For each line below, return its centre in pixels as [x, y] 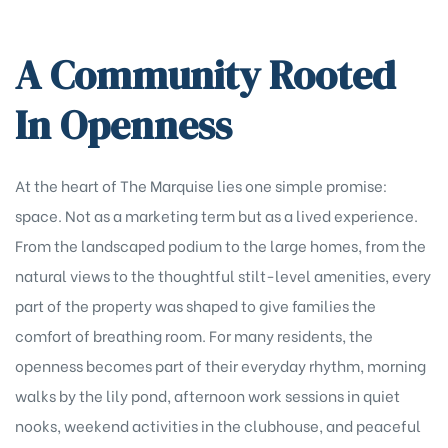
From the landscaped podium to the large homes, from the [220, 245]
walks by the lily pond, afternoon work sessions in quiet [207, 395]
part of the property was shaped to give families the [195, 305]
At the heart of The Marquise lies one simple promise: [201, 185]
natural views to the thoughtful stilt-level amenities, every [223, 275]
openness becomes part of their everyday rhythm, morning [220, 365]
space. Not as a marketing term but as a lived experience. [216, 215]
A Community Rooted [205, 75]
